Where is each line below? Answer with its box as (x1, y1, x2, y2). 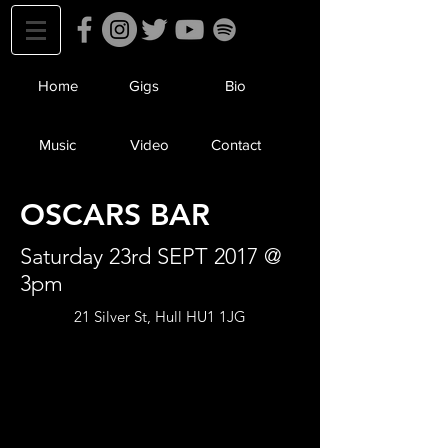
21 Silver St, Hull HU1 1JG (74, 307, 246, 326)
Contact (210, 136, 261, 153)
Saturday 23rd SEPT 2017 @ (20, 243, 282, 270)
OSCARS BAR (20, 197, 210, 233)
